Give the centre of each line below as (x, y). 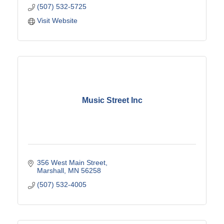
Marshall (50, 171)
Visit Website (57, 21)
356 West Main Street (71, 163)
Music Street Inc (112, 100)
